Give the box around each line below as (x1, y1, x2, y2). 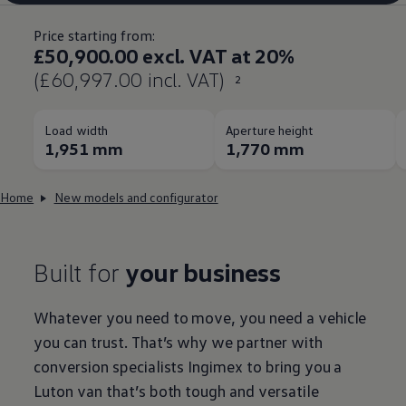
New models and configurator (53, 189, 218, 206)
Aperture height (226, 122, 313, 139)
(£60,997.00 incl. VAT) (34, 67, 224, 92)
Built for (34, 256, 125, 288)
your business (124, 256, 281, 288)
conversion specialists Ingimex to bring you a (34, 356, 343, 377)
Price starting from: (34, 26, 156, 45)
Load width (44, 122, 108, 139)
